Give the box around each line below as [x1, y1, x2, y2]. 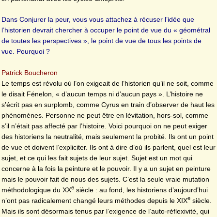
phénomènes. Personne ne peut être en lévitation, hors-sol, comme [1, 111, 208, 119]
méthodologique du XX [1, 186, 71, 194]
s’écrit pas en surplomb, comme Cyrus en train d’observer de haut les [1, 100, 215, 108]
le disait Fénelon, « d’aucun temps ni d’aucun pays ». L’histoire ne [1, 90, 203, 98]
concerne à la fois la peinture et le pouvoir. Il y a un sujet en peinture [1, 164, 211, 172]
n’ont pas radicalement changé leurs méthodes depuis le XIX [1, 196, 187, 204]
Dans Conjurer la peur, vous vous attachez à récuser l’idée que [1, 15, 194, 24]
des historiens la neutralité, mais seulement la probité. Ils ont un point [1, 132, 214, 140]
